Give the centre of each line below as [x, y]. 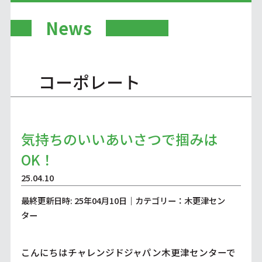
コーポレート [89, 82]
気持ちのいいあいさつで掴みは [119, 139]
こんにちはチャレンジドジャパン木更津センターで [128, 252]
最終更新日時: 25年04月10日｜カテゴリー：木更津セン [123, 201]
